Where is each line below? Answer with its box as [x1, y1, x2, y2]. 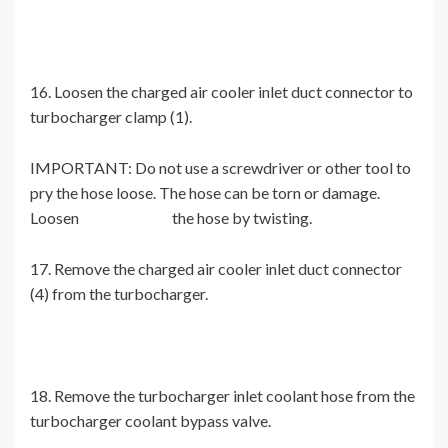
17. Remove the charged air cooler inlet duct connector [30, 259, 402, 279]
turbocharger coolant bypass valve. [30, 411, 271, 431]
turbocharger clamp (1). [30, 107, 192, 127]
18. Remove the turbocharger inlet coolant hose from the [30, 386, 415, 406]
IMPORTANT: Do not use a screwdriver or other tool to [30, 158, 411, 178]
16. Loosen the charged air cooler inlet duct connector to [30, 82, 413, 102]
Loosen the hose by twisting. [30, 208, 312, 228]
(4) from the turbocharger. [30, 284, 208, 304]
